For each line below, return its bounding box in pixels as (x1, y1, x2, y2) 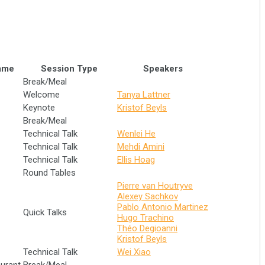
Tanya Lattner (117, 89, 170, 100)
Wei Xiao (117, 247, 151, 257)
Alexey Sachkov (117, 191, 178, 202)
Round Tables (23, 167, 76, 178)
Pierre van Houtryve (117, 180, 193, 191)
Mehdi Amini (117, 141, 164, 152)
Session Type (40, 63, 98, 74)
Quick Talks (23, 207, 67, 218)
